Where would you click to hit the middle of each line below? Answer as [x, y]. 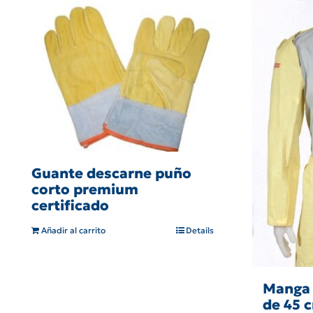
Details [200, 230]
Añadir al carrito [73, 230]
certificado [70, 205]
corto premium [85, 189]
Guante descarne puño [111, 173]
